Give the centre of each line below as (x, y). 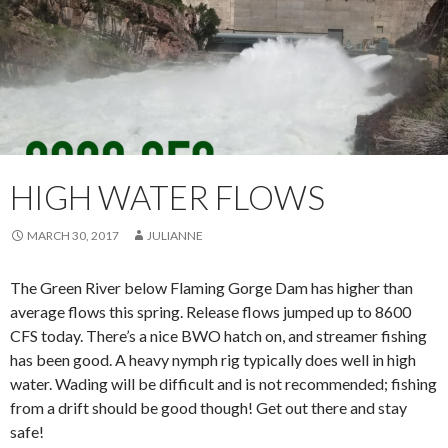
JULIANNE (175, 236)
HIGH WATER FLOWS (167, 197)
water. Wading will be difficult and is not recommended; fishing (223, 384)
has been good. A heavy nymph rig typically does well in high (213, 360)
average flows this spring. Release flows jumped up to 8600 (210, 312)
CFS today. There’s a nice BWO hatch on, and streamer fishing (218, 336)
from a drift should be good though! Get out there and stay (208, 408)
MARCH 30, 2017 (73, 236)
